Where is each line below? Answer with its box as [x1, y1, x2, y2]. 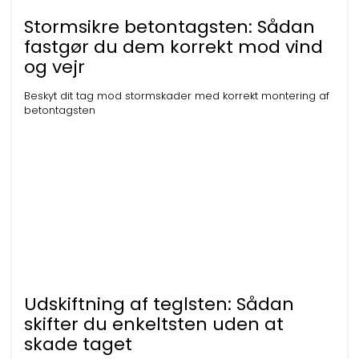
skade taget [24, 332, 132, 357]
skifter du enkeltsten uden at [24, 312, 284, 337]
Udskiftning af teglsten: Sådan [24, 292, 294, 317]
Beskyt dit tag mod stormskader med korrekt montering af [24, 88, 329, 103]
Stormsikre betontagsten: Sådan [24, 14, 315, 39]
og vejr [24, 54, 85, 79]
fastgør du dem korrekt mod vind [24, 34, 323, 59]
